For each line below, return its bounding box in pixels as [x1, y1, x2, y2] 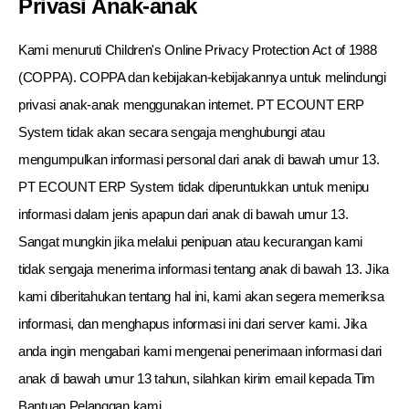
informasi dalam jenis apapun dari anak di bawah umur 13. [18, 206, 349, 222]
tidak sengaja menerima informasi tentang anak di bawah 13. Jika [18, 261, 390, 277]
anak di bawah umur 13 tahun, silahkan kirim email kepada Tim [18, 371, 376, 386]
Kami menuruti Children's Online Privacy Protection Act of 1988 [18, 42, 377, 58]
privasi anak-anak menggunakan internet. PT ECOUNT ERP [18, 97, 365, 112]
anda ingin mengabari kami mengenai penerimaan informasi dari [18, 343, 383, 359]
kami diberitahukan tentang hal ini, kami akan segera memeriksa [18, 288, 384, 304]
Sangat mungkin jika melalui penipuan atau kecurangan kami [18, 234, 362, 249]
